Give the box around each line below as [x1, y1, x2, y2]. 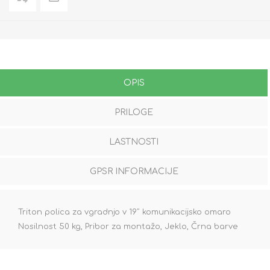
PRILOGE [115, 108, 153, 118]
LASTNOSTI [109, 137, 159, 147]
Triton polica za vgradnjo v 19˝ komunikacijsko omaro [18, 208, 231, 217]
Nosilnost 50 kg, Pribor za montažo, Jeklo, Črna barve [18, 222, 238, 231]
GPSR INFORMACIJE [89, 167, 178, 177]
